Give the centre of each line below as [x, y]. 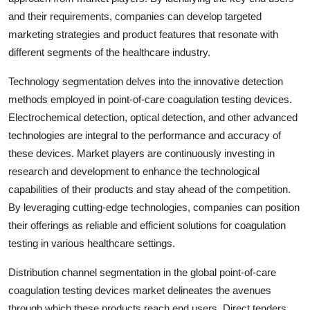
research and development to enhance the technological [134, 171]
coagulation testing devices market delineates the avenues [140, 290]
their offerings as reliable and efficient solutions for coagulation [147, 225]
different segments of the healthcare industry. [109, 52]
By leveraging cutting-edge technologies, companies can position [154, 207]
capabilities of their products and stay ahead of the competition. [149, 189]
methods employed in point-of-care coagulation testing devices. [150, 99]
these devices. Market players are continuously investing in [142, 153]
